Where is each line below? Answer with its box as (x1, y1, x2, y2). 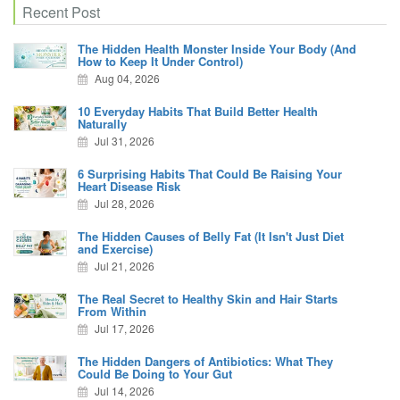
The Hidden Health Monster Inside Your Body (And (78, 39, 357, 57)
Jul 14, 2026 (92, 382, 155, 398)
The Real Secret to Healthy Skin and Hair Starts (78, 289, 338, 307)
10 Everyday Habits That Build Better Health (78, 102, 319, 120)
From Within (78, 302, 147, 320)
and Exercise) (78, 239, 154, 257)
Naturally (78, 114, 128, 132)
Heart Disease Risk (78, 177, 181, 195)
